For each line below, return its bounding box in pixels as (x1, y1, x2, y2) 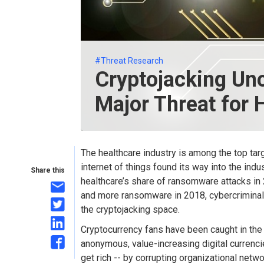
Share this (31, 166, 65, 174)
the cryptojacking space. (81, 204, 180, 215)
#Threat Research (95, 56, 163, 65)
